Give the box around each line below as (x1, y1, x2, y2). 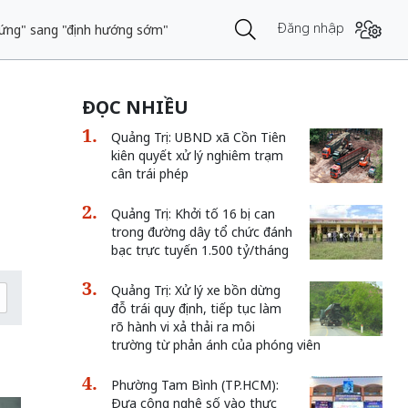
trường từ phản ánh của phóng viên (110, 336, 321, 353)
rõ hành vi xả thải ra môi (110, 318, 255, 335)
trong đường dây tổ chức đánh (110, 223, 292, 240)
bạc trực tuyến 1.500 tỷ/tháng (110, 241, 289, 259)
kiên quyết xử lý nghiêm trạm (110, 147, 283, 164)
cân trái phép (110, 165, 189, 182)
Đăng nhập (278, 19, 345, 36)
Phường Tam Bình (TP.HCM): (110, 376, 279, 393)
